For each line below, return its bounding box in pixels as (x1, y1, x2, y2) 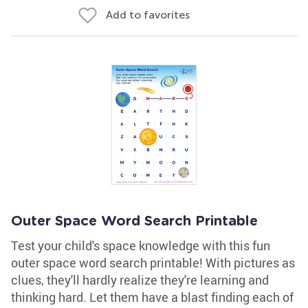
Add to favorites (106, 8, 190, 21)
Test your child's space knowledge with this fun (11, 237, 270, 254)
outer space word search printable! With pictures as (11, 254, 295, 271)
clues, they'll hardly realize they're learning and (11, 272, 269, 288)
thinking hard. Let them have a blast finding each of (11, 289, 294, 305)
